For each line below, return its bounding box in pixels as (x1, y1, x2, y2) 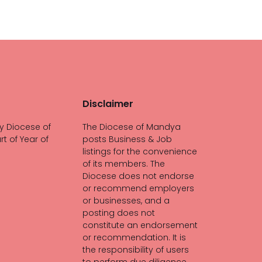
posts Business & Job (82, 133, 172, 145)
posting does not (82, 207, 155, 219)
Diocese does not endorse (82, 170, 194, 182)
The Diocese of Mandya (82, 121, 181, 133)
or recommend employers (82, 182, 194, 194)
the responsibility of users (82, 244, 189, 256)
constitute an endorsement (82, 219, 198, 231)
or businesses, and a (82, 195, 170, 206)
